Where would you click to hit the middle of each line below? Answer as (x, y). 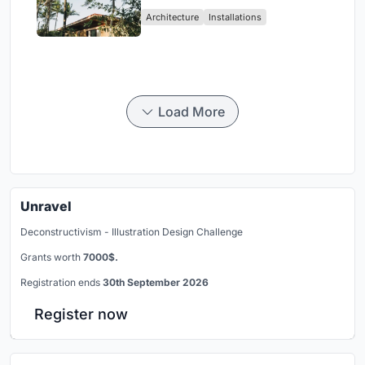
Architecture (172, 18)
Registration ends (62, 283)
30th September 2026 (156, 283)
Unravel (46, 207)
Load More (191, 112)
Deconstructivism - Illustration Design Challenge (132, 232)
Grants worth (52, 257)
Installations (235, 18)
